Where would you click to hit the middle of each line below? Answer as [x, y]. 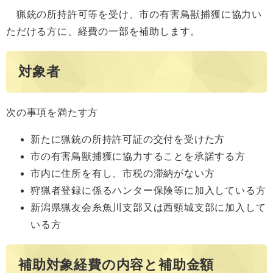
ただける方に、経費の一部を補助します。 [104, 31]
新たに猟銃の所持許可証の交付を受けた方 [128, 139]
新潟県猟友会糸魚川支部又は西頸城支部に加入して [148, 207]
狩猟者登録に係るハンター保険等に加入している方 [148, 190]
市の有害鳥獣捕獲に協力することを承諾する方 [138, 156]
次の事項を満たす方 [52, 112]
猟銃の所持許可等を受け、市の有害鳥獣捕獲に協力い [134, 14]
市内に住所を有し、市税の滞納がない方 [123, 173]
